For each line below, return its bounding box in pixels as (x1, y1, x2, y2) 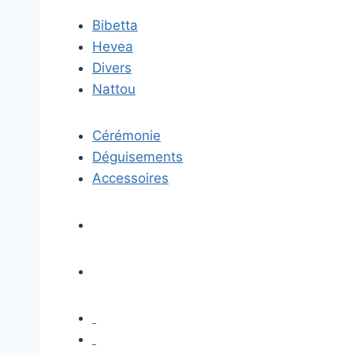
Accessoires (92, 170, 169, 186)
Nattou (92, 81, 136, 97)
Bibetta (92, 17, 138, 33)
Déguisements (92, 149, 183, 165)
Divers (92, 60, 132, 76)
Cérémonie (92, 128, 161, 143)
